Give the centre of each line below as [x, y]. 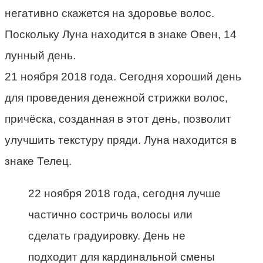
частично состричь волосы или [110, 215]
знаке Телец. [38, 161]
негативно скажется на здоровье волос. [109, 14]
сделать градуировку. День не [107, 236]
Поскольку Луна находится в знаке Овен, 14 [121, 35]
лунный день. [40, 56]
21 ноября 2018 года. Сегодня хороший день [123, 77]
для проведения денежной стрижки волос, [116, 98]
